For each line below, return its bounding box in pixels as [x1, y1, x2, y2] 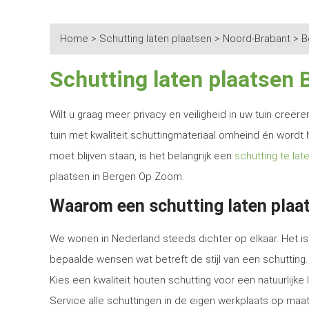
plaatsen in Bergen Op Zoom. [50, 170, 184, 183]
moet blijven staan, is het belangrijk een [50, 150, 235, 162]
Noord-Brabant [223, 32, 290, 45]
